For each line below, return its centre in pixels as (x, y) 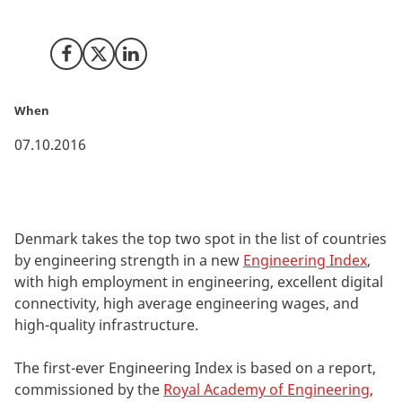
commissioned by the (89, 390)
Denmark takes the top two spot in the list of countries (201, 239)
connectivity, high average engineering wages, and (187, 304)
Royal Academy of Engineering (267, 390)
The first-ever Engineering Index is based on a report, (195, 368)
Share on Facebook (116, 59)
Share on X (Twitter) (149, 59)
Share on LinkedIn (177, 59)
